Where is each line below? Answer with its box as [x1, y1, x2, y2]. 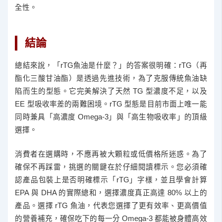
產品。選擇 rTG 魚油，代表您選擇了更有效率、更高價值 [15, 202, 207, 210]
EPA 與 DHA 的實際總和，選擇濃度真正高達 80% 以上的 [15, 189, 207, 197]
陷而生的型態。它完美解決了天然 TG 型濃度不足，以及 [15, 87, 207, 96]
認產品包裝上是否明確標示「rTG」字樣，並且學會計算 [15, 176, 207, 184]
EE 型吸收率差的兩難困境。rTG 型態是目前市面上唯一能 [15, 100, 207, 109]
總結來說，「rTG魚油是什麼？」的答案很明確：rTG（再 [15, 61, 207, 70]
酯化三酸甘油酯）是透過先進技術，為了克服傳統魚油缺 [15, 74, 207, 83]
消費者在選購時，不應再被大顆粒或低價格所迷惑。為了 [15, 150, 207, 159]
